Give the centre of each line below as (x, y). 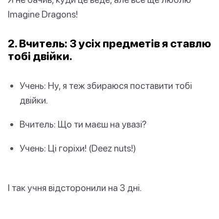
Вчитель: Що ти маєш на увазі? (83, 124)
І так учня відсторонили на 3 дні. (75, 188)
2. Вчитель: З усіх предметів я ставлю (109, 43)
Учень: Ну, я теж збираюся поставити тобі (106, 85)
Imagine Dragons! (43, 14)
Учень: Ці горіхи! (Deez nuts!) (78, 148)
